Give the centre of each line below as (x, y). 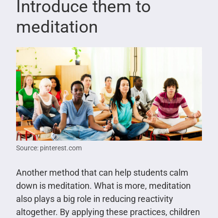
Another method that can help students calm (102, 172)
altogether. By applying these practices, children (108, 212)
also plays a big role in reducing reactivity (94, 199)
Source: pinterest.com (49, 148)
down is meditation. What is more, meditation (103, 185)
